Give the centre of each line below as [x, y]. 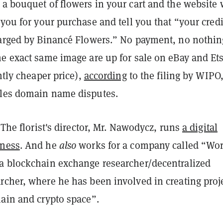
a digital [200, 128]
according [105, 76]
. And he [39, 146]
